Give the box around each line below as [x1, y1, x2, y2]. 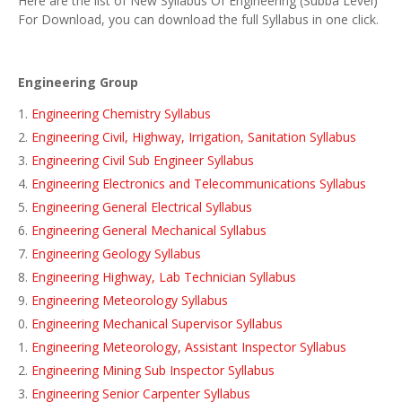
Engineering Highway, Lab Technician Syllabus [31, 268, 296, 285]
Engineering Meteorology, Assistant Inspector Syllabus [31, 338, 346, 355]
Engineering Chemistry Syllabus [31, 105, 211, 122]
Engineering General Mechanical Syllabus [31, 222, 267, 239]
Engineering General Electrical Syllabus [31, 198, 252, 215]
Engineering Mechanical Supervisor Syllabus [31, 315, 283, 332]
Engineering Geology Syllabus [31, 245, 201, 262]
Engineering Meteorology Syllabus [31, 292, 228, 309]
